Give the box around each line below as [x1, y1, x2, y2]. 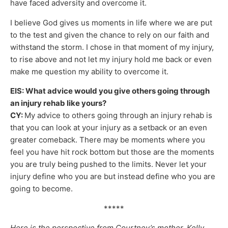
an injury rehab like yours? [10, 98, 106, 108]
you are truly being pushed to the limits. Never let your [10, 159, 207, 169]
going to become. [10, 184, 73, 194]
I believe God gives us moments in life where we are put [10, 17, 212, 27]
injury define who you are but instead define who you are [10, 172, 215, 182]
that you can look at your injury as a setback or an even [10, 123, 207, 133]
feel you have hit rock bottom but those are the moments [10, 147, 214, 157]
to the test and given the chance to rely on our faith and [10, 30, 209, 40]
